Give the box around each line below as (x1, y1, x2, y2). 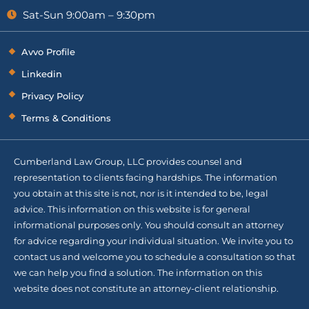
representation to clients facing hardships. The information (14, 171, 277, 183)
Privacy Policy (21, 90, 83, 101)
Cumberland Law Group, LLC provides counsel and (14, 155, 242, 167)
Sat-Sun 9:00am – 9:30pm (22, 8, 155, 21)
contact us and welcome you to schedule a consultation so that (14, 250, 295, 262)
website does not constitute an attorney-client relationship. (14, 282, 279, 294)
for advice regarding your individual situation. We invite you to (14, 235, 293, 246)
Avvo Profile (21, 46, 75, 57)
